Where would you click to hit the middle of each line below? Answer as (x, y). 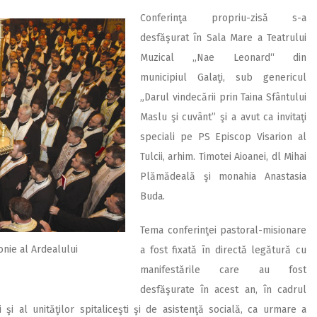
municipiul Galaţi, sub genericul (223, 77)
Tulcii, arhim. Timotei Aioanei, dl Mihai (223, 156)
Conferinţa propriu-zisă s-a (223, 18)
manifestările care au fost (223, 270)
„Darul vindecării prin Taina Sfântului (223, 97)
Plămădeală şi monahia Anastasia (223, 176)
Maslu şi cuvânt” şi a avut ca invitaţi (223, 117)
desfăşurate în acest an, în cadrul (223, 289)
